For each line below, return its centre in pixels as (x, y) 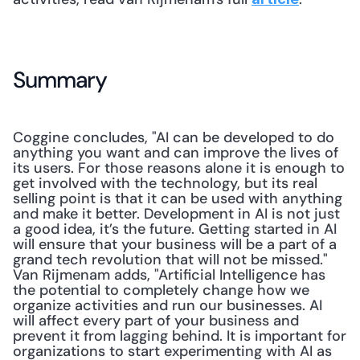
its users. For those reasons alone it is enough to (179, 168)
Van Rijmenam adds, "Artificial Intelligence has (169, 275)
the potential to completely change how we (161, 290)
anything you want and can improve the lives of (176, 153)
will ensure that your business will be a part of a (175, 244)
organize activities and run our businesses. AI (168, 305)
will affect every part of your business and (156, 321)
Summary (60, 80)
